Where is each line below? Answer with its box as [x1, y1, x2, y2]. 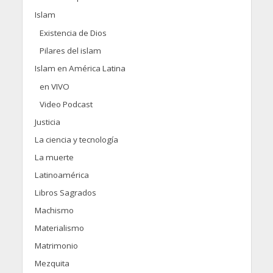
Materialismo [34, 222, 84, 234]
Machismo [34, 205, 74, 216]
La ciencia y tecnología [34, 134, 118, 146]
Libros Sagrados [34, 187, 96, 199]
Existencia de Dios [39, 27, 107, 39]
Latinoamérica [34, 169, 89, 181]
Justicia [34, 116, 60, 128]
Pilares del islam [39, 45, 101, 57]
